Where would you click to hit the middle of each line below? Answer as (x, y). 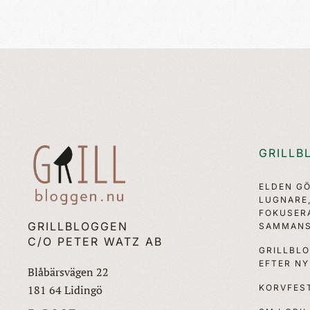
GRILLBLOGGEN (78, 226)
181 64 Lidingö (65, 290)
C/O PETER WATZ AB (95, 241)
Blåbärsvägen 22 (68, 272)
